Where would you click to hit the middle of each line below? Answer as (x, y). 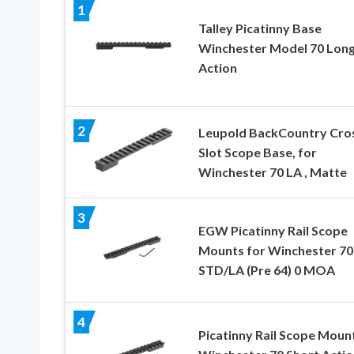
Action (217, 68)
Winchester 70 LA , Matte (272, 171)
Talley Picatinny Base (260, 28)
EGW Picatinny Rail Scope (273, 230)
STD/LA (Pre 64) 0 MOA (266, 269)
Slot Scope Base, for (257, 152)
